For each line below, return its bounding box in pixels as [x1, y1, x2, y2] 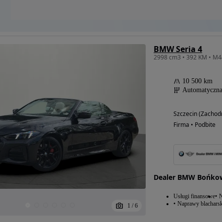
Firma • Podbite [173, 120, 216, 129]
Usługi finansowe [173, 192, 215, 200]
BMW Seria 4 [153, 43, 202, 55]
